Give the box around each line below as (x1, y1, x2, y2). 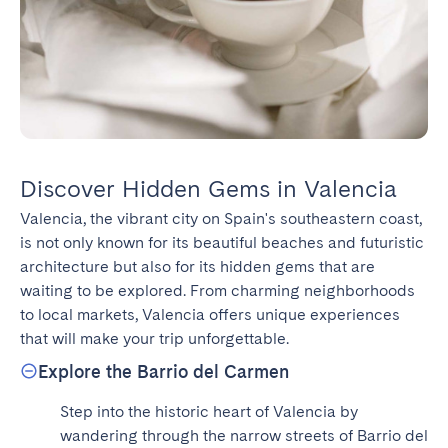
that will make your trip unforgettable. (20, 328, 289, 348)
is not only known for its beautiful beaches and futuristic (20, 232, 424, 252)
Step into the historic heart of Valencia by (60, 401, 358, 421)
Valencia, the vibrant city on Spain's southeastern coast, (20, 208, 422, 228)
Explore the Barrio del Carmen (38, 360, 289, 382)
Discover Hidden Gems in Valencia (20, 173, 397, 203)
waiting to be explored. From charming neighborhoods (20, 280, 415, 300)
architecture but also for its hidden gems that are (20, 256, 375, 276)
